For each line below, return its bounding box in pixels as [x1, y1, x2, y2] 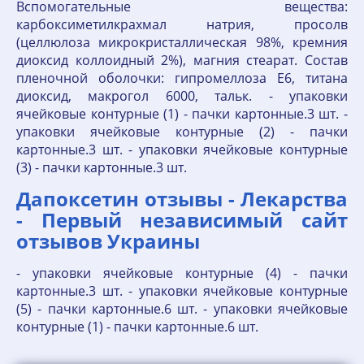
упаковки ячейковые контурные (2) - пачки [16, 123, 348, 141]
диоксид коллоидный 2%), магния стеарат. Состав [16, 51, 348, 69]
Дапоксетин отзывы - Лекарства [16, 185, 348, 212]
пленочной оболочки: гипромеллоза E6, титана [16, 69, 348, 87]
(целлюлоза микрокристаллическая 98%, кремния [16, 33, 348, 51]
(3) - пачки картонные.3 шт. [16, 158, 187, 176]
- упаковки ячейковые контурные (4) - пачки [16, 264, 348, 282]
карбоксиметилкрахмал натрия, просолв [16, 15, 348, 33]
